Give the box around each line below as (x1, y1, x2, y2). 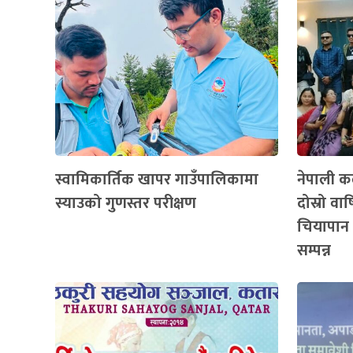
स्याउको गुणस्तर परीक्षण (55, 190, 196, 217)
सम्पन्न (296, 237, 331, 264)
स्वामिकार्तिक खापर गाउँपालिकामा (55, 166, 258, 193)
